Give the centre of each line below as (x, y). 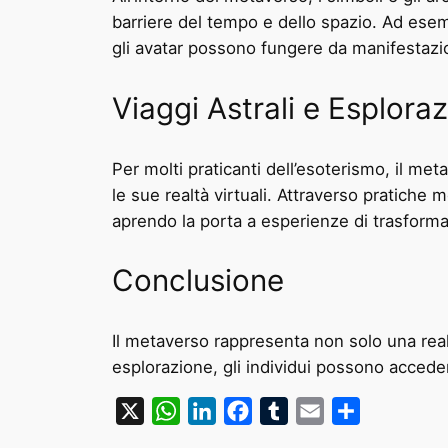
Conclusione (198, 280)
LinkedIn (247, 410)
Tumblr (314, 410)
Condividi (396, 410)
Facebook (289, 410)
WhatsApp (219, 410)
